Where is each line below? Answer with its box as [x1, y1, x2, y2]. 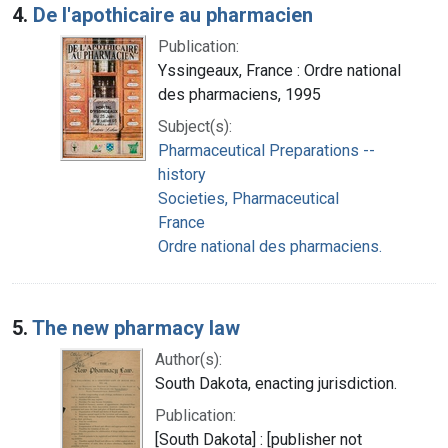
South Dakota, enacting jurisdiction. [155, 373, 397, 393]
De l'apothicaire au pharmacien [33, 2, 313, 27]
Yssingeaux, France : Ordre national [158, 60, 401, 80]
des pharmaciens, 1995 [158, 84, 321, 104]
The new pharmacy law [32, 315, 240, 340]
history [158, 164, 206, 184]
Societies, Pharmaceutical [158, 188, 339, 208]
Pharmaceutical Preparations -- [158, 140, 375, 160]
